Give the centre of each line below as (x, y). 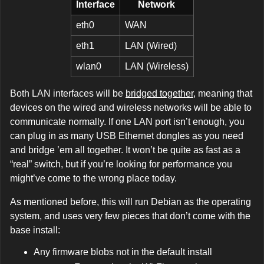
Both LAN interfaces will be (68, 94)
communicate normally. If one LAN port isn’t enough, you (127, 122)
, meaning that (223, 94)
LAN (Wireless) (156, 67)
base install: (35, 230)
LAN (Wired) (151, 46)
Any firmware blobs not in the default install (123, 252)
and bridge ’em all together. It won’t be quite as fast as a (125, 150)
